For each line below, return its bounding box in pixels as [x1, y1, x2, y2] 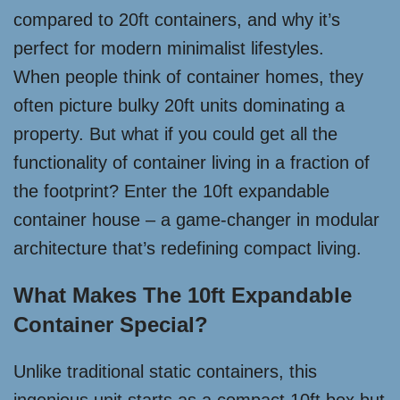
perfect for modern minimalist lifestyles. [13, 38, 324, 58]
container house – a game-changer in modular [13, 210, 379, 229]
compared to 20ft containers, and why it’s [13, 10, 340, 29]
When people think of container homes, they [13, 67, 363, 87]
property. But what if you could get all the [13, 124, 337, 144]
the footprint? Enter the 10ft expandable [13, 181, 329, 201]
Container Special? [13, 312, 208, 337]
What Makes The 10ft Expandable [13, 283, 352, 307]
